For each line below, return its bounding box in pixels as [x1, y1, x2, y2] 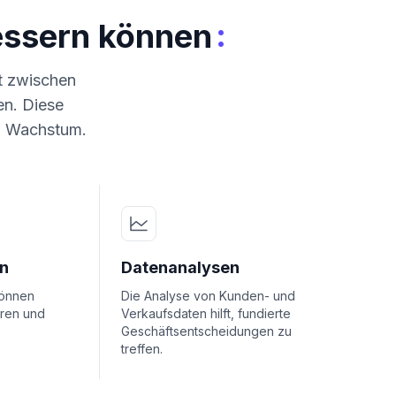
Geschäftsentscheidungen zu [121, 324, 292, 339]
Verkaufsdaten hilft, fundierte [121, 306, 291, 321]
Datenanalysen [121, 258, 240, 277]
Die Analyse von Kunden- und [121, 288, 295, 303]
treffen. [121, 341, 163, 356]
